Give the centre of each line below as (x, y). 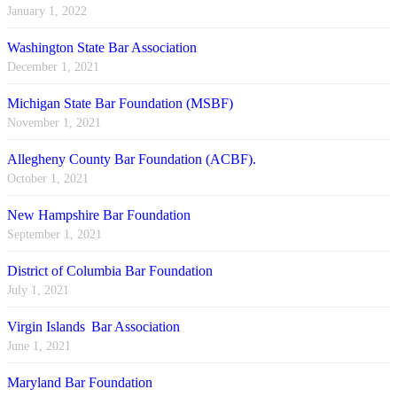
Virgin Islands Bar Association (93, 327)
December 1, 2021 (53, 67)
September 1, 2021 (54, 235)
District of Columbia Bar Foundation (110, 271)
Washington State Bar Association (102, 48)
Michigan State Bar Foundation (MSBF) (120, 104)
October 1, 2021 (48, 179)
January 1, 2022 (47, 12)
